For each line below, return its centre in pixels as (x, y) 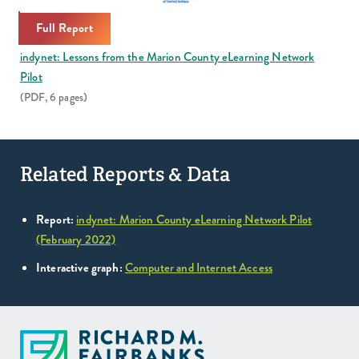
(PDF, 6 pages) (54, 97)
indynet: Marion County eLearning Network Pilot (194, 219)
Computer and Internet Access (199, 267)
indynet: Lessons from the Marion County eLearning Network (167, 56)
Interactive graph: (79, 267)
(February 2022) (76, 239)
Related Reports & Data (125, 174)
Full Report (65, 28)
